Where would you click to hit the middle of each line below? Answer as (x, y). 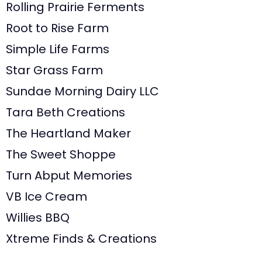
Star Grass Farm (54, 70)
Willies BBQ (38, 217)
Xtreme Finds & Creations (81, 238)
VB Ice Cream (46, 196)
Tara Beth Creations (65, 112)
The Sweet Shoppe (61, 154)
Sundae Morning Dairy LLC (82, 91)
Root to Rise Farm (57, 28)
